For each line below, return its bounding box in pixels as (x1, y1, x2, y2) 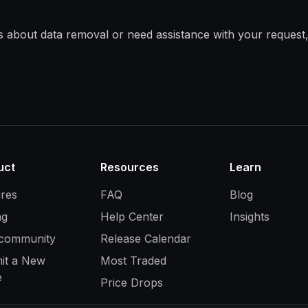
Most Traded (100, 254, 167, 267)
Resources (100, 160, 159, 174)
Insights (229, 210, 269, 223)
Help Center (100, 210, 164, 223)
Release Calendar (100, 232, 192, 245)
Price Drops (100, 276, 164, 289)
